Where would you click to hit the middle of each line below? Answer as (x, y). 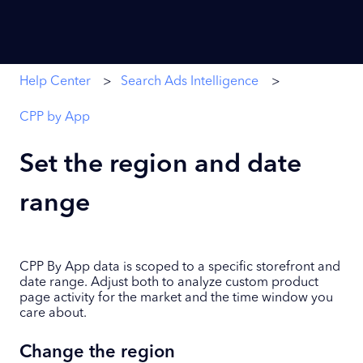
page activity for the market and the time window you (176, 299)
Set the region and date (160, 166)
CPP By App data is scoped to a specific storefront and (180, 268)
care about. (53, 314)
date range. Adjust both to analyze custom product (169, 283)
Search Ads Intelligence (190, 81)
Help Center (55, 81)
